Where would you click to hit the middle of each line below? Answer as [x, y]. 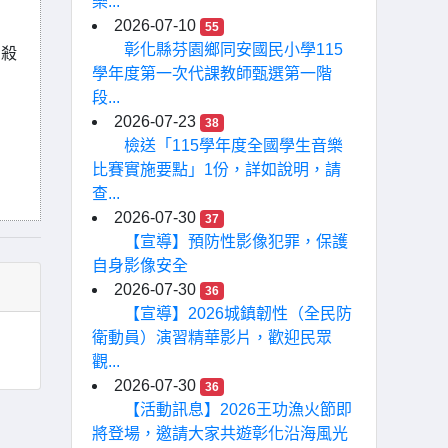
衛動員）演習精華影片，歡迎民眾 [212, 337]
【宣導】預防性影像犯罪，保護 [236, 241]
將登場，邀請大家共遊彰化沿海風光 [220, 433]
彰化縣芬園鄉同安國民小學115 [233, 49]
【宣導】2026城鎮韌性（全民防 [238, 313]
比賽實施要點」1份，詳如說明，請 [216, 169]
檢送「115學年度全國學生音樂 [233, 145]
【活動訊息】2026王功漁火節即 [238, 409]
